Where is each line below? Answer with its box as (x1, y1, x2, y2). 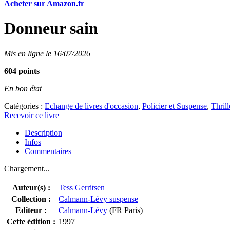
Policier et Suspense (142, 101, 207, 110)
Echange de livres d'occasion (45, 101, 138, 110)
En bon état (4, 84, 42, 93)
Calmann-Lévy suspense (59, 194, 138, 203)
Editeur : (15, 205, 47, 215)
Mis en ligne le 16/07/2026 (4, 49, 90, 58)
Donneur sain (4, 19, 98, 38)
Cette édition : (7, 217, 55, 226)
